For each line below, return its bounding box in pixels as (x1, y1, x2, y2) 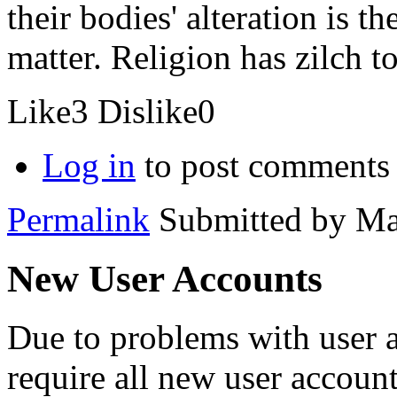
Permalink (7, 199, 150, 238)
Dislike (97, 91, 198, 130)
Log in (43, 145, 136, 184)
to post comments (136, 145, 390, 184)
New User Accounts (7, 257, 323, 300)
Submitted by (150, 199, 355, 238)
